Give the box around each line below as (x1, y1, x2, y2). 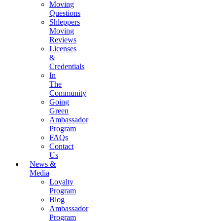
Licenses (49, 44, 76, 53)
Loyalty (49, 177, 74, 186)
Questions (49, 8, 80, 17)
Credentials (49, 62, 84, 71)
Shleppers (49, 17, 80, 26)
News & (30, 159, 56, 168)
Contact (49, 142, 74, 150)
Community (49, 88, 86, 97)
